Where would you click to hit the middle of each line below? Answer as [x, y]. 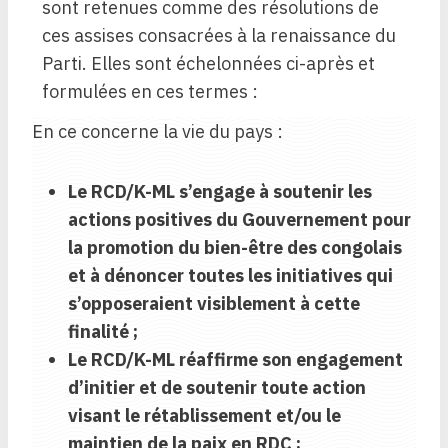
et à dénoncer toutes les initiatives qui [230, 276]
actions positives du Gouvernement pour [239, 220]
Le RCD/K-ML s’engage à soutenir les [220, 192]
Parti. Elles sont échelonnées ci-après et [208, 64]
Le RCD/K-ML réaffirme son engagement [235, 360]
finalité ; [103, 332]
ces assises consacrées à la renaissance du [219, 36]
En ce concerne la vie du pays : [157, 132]
